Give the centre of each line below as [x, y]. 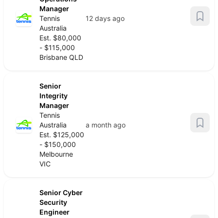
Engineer [54, 212]
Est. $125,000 [62, 135]
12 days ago [105, 18]
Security [53, 202]
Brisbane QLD [61, 57]
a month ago [106, 125]
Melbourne [56, 154]
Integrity [54, 96]
